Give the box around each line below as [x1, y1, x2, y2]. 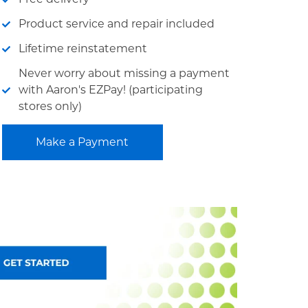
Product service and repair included [18, 17, 214, 30]
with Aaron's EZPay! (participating [18, 83, 203, 96]
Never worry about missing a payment [18, 67, 230, 80]
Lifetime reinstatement [18, 42, 147, 55]
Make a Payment [36, 135, 129, 148]
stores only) [18, 100, 82, 113]
